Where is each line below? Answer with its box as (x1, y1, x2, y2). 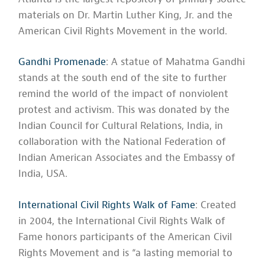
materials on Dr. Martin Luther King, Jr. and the (18, 8, 233, 21)
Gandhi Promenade (18, 56, 106, 69)
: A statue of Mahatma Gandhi (106, 56, 245, 69)
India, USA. (18, 167, 68, 180)
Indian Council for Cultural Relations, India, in (18, 119, 224, 132)
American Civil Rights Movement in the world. (18, 24, 228, 37)
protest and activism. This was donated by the (18, 104, 230, 117)
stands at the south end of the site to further (18, 72, 227, 85)
